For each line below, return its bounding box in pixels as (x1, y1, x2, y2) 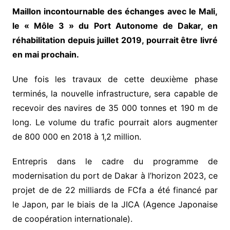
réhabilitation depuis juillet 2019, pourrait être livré (12, 34, 218, 45)
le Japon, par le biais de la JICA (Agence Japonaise (12, 199, 218, 209)
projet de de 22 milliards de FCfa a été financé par (12, 184, 218, 195)
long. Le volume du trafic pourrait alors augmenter (12, 117, 218, 127)
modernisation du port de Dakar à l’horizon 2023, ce (12, 170, 218, 181)
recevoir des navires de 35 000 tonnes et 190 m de (12, 102, 218, 113)
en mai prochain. (12, 49, 79, 60)
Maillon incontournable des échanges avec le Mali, (12, 6, 218, 16)
